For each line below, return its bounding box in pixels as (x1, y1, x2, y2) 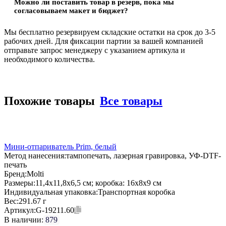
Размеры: (4, 178, 35, 187)
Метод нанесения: (4, 151, 66, 160)
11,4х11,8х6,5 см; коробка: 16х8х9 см (35, 178, 161, 187)
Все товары (100, 94, 162, 107)
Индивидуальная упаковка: (4, 187, 98, 196)
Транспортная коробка (98, 187, 175, 196)
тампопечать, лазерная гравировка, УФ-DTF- (66, 151, 221, 160)
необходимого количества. (4, 54, 95, 64)
